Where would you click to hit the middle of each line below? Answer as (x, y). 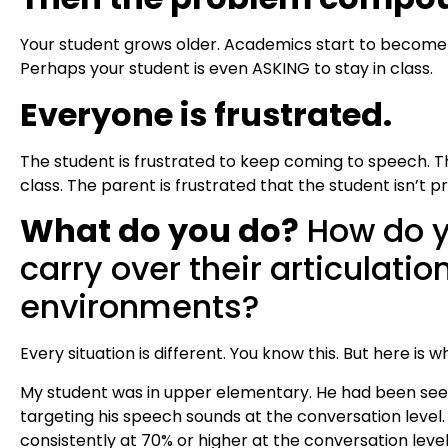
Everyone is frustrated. (206, 114)
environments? (139, 307)
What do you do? (159, 231)
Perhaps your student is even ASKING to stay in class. (226, 69)
